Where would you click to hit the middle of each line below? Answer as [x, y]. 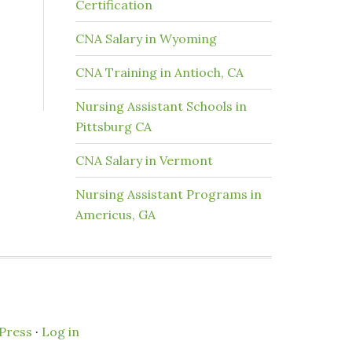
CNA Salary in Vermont [144, 160]
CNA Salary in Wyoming [146, 38]
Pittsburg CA [114, 126]
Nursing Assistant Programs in [169, 194]
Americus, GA [115, 214]
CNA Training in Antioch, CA [159, 72]
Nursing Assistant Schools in [161, 106]
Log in [60, 332]
